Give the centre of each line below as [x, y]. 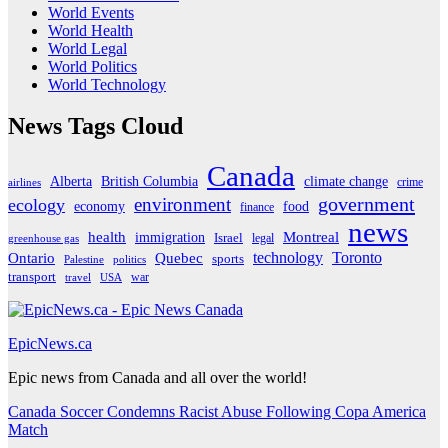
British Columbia [149, 182]
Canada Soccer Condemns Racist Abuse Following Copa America [217, 412]
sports [228, 259]
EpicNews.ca [50, 344]
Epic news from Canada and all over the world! [157, 378]
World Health [90, 30]
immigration [170, 238]
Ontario [31, 258]
